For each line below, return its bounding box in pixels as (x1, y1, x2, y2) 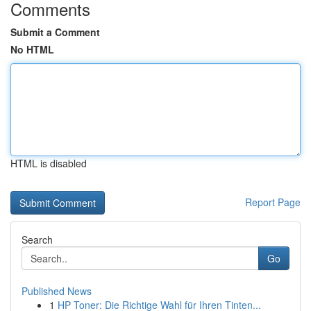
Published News (22, 284, 92, 298)
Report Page (245, 195, 301, 209)
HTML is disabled (10, 156, 87, 170)
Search (22, 233, 53, 246)
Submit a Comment (10, 25, 100, 39)
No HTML (10, 42, 54, 56)
